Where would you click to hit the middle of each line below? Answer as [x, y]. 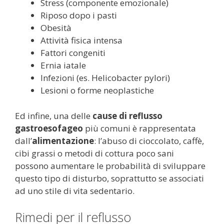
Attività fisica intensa [81, 40]
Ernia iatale [63, 65]
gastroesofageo [49, 128]
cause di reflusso [127, 115]
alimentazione [63, 140]
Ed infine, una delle [54, 115]
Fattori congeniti [73, 53]
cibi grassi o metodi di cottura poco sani [94, 153]
